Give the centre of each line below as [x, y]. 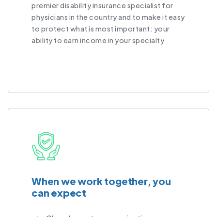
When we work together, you [101, 181]
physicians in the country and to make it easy [108, 17]
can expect [59, 192]
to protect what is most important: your [101, 29]
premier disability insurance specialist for [102, 6]
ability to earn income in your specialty [98, 40]
